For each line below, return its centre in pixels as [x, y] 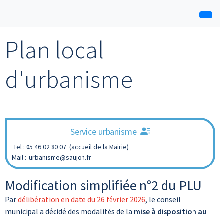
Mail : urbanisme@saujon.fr [52, 157]
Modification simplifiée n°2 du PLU [103, 185]
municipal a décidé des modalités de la [69, 211]
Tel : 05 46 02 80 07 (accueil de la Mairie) [70, 147]
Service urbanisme [103, 131]
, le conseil [163, 199]
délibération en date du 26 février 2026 [82, 199]
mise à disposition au [170, 211]
